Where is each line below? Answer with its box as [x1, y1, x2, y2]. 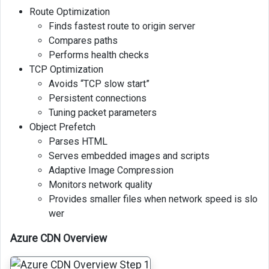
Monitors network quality [49, 179, 153, 191]
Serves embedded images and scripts [49, 150, 210, 162]
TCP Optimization [29, 64, 103, 76]
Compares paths [49, 35, 118, 47]
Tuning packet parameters [49, 107, 157, 119]
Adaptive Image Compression [49, 165, 174, 177]
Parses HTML [49, 136, 107, 148]
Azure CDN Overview [10, 232, 107, 245]
